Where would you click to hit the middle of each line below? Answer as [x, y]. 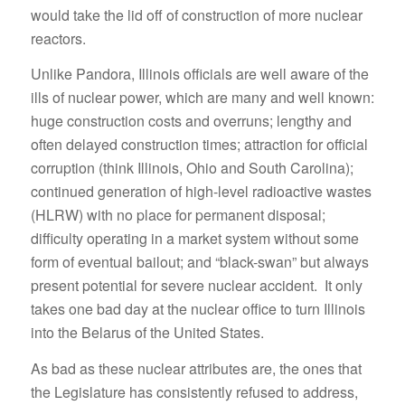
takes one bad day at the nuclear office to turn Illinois [198, 309]
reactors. [58, 38]
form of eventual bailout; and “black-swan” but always [199, 262]
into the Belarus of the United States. [147, 333]
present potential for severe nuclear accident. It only [196, 286]
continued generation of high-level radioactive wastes [201, 192]
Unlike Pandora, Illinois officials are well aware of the [199, 74]
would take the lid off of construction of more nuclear [196, 14]
